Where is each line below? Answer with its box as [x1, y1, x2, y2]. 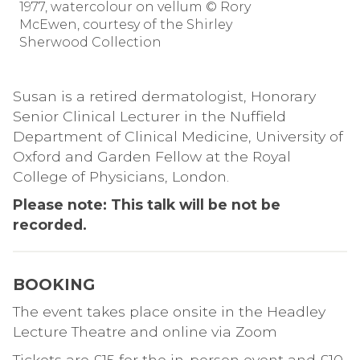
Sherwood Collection [19, 34, 162, 50]
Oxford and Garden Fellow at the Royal [13, 147, 291, 165]
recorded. [13, 215, 87, 233]
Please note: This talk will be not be [13, 195, 280, 213]
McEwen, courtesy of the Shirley [19, 16, 232, 32]
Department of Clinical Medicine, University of [13, 127, 343, 145]
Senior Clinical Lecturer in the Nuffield [13, 107, 286, 125]
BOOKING [13, 274, 95, 294]
